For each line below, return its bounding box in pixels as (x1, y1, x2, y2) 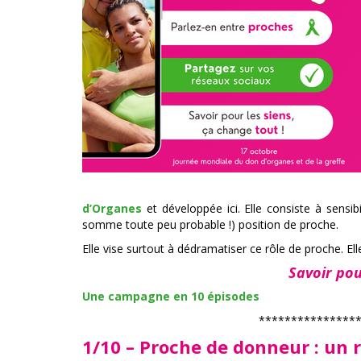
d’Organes (82, 200, 142, 216)
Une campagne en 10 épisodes (82, 288, 259, 304)
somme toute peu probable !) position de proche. (82, 216, 338, 232)
